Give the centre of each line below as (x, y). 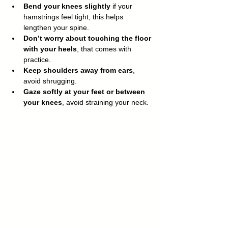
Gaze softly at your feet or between (85, 91)
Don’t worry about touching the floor (88, 38)
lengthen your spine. (56, 27)
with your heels (50, 49)
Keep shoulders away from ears (78, 70)
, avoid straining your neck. (105, 102)
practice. (37, 59)
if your (122, 6)
